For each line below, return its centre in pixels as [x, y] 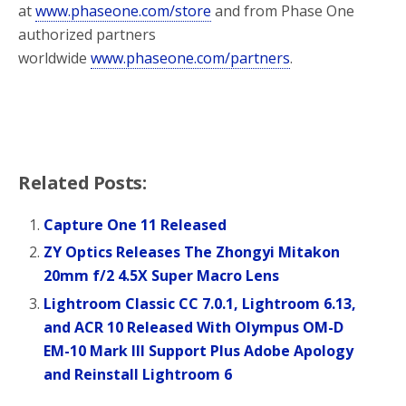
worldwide [54, 58]
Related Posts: [82, 183]
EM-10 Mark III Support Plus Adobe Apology [199, 350]
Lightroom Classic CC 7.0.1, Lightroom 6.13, [200, 303]
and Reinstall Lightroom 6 [138, 374]
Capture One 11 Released [135, 225]
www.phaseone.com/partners [190, 58]
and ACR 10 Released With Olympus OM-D [194, 327]
